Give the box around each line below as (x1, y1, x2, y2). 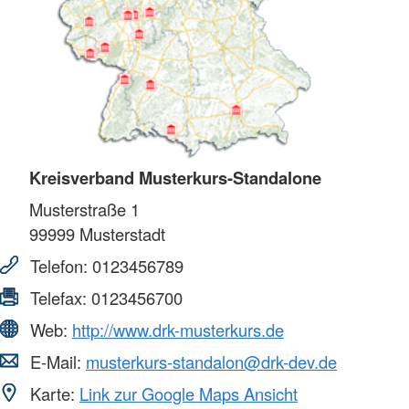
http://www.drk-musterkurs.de (72, 317, 284, 341)
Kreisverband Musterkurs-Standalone (29, 164, 321, 190)
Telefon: (26, 253, 92, 278)
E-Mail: (26, 349, 86, 373)
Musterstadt (75, 221, 165, 246)
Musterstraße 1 (29, 196, 140, 221)
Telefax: (26, 285, 91, 309)
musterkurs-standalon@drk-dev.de (86, 349, 337, 373)
